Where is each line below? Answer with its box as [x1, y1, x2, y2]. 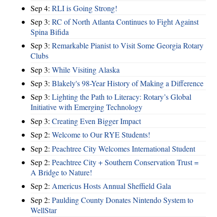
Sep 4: [31, 2, 52, 13]
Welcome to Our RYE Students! [52, 129, 150, 140]
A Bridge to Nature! [31, 167, 92, 177]
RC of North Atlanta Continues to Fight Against [52, 16, 199, 27]
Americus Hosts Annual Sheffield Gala [52, 181, 171, 191]
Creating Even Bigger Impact [52, 115, 141, 126]
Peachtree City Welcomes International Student [52, 143, 195, 154]
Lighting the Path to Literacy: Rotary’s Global [52, 92, 191, 102]
